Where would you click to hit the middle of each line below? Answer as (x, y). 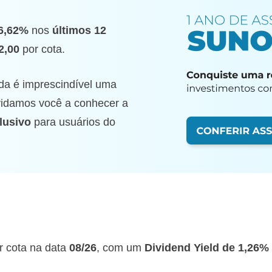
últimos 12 (79, 30)
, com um (121, 248)
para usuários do (73, 122)
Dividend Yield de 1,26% (207, 248)
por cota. (42, 49)
